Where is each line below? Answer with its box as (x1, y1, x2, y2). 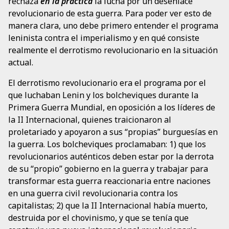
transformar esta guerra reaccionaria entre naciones (8, 175, 211, 187)
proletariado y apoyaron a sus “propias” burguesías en (8, 126, 218, 138)
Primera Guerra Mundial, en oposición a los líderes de (8, 101, 215, 113)
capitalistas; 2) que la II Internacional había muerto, (8, 199, 208, 211)
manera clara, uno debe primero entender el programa (8, 19, 218, 31)
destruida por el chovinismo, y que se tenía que (8, 212, 189, 223)
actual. (8, 56, 33, 68)
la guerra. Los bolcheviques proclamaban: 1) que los (8, 138, 206, 150)
